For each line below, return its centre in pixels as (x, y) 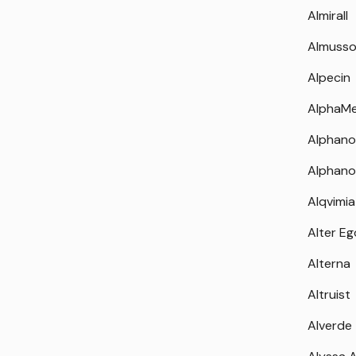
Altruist (329, 294)
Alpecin (329, 77)
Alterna (329, 263)
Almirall (328, 15)
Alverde (330, 325)
